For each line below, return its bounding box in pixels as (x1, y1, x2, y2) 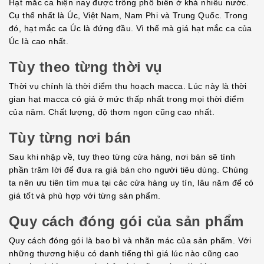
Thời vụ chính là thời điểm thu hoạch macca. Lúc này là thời (9, 81, 247, 91)
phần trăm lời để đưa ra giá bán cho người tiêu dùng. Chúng (9, 165, 249, 175)
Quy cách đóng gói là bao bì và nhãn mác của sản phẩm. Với (9, 236, 251, 246)
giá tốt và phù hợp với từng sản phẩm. (9, 191, 161, 201)
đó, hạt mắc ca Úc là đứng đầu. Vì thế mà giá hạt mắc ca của (9, 24, 252, 34)
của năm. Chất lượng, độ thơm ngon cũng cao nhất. (9, 107, 215, 117)
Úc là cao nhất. (9, 37, 69, 47)
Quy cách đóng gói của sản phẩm (9, 213, 244, 230)
